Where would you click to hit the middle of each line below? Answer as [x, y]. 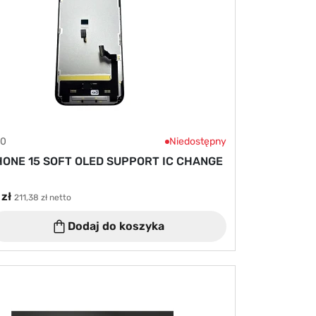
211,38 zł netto [42, 197]
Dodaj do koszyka [116, 226]
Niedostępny [198, 141]
